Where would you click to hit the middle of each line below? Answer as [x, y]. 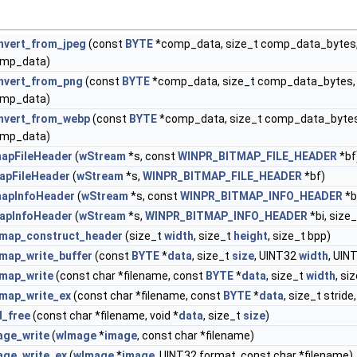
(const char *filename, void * [104, 316]
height [251, 236]
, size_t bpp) [299, 236]
